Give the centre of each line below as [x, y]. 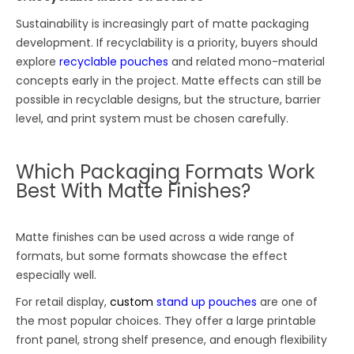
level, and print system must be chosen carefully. [153, 119]
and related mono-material [247, 62]
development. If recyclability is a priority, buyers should [167, 43]
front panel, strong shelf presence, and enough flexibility [172, 340]
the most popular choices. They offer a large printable [166, 321]
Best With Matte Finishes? [134, 191]
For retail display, [62, 302]
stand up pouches [207, 302]
